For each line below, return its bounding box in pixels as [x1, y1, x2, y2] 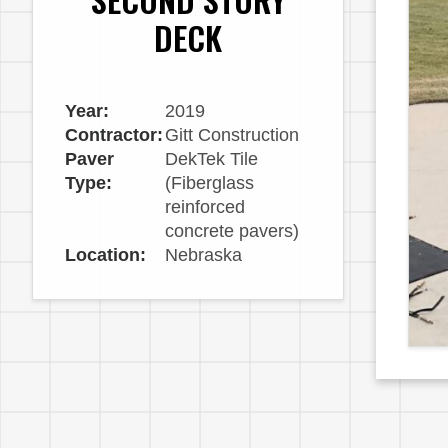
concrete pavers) [165, 221, 299, 242]
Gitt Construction [165, 125, 299, 146]
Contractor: [65, 125, 163, 146]
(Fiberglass [165, 173, 254, 194]
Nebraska [165, 245, 242, 266]
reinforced [165, 197, 245, 218]
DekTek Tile [165, 149, 258, 170]
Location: [65, 245, 146, 266]
